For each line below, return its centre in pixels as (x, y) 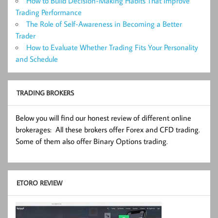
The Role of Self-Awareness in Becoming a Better (104, 24)
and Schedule (37, 59)
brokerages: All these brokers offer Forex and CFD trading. (108, 129)
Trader (26, 35)
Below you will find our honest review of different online (103, 118)
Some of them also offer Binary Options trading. (92, 141)
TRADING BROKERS (45, 93)
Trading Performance (49, 12)
